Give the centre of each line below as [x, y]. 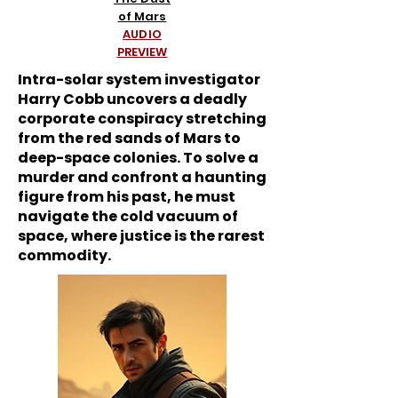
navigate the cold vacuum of [128, 216]
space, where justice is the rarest [141, 236]
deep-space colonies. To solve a [138, 158]
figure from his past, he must [127, 197]
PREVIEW [142, 52]
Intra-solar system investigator [139, 80]
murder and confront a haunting [142, 177]
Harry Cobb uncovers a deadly [132, 99]
